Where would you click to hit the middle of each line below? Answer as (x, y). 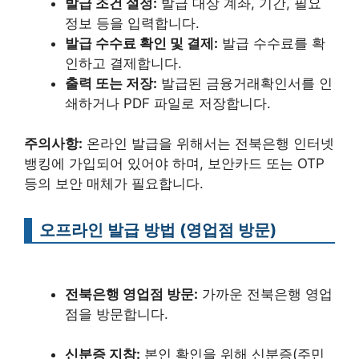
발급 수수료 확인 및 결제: (141, 43)
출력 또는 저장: (111, 83)
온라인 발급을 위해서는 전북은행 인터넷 (208, 143)
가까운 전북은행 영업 (265, 294)
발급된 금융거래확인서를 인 (245, 83)
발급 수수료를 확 (272, 43)
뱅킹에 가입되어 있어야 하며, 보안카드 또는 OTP (174, 163)
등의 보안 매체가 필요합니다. (114, 184)
